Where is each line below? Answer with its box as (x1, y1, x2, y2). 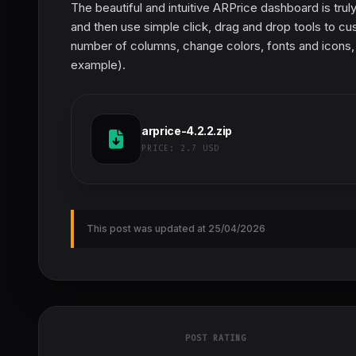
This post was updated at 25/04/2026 (87, 222, 265, 234)
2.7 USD (180, 143, 219, 153)
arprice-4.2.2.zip (141, 124, 233, 137)
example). (71, 57, 126, 72)
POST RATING (185, 333, 247, 343)
